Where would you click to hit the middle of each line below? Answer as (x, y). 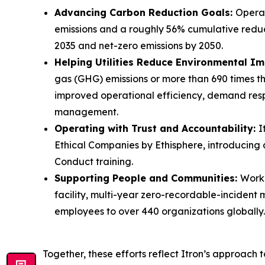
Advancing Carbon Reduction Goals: (145, 13)
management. (86, 112)
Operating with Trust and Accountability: (156, 129)
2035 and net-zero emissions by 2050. (139, 46)
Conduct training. (94, 162)
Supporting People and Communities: (147, 178)
